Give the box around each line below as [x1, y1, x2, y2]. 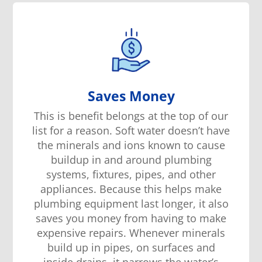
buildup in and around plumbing [50, 152, 212, 167]
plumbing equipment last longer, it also [33, 196, 229, 211]
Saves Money [87, 86, 175, 105]
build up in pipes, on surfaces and [47, 240, 215, 254]
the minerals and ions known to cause [37, 137, 225, 152]
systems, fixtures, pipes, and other [46, 167, 216, 181]
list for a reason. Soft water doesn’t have [32, 123, 230, 137]
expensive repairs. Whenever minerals [37, 225, 225, 240]
